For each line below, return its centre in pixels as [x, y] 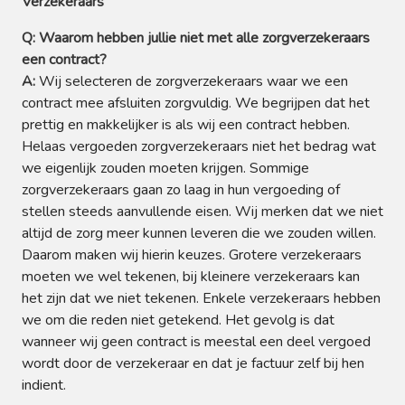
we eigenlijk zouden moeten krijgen [132, 168]
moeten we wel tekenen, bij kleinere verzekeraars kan [191, 277]
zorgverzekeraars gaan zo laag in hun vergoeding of [181, 190]
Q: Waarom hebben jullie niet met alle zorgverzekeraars [196, 38]
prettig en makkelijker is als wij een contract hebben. [186, 125]
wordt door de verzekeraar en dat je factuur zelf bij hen [193, 363]
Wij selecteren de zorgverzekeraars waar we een [193, 81]
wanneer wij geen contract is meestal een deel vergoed [196, 342]
